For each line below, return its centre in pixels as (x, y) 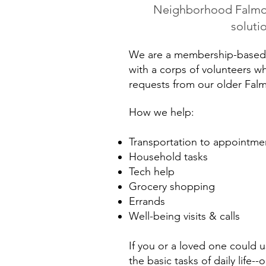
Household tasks (168, 157)
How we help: (161, 112)
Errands (147, 201)
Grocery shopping (172, 186)
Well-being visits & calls (184, 216)
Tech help (152, 172)
